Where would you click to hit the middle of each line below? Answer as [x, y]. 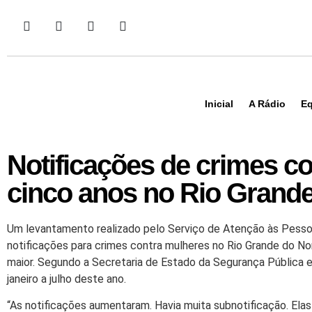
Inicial [219, 104]
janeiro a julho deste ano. [67, 279]
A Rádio [267, 104]
